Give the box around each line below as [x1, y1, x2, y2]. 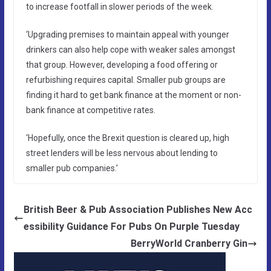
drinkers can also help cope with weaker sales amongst [25, 44, 235, 54]
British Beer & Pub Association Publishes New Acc [23, 203, 252, 215]
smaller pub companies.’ [25, 163, 118, 173]
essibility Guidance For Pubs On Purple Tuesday [23, 220, 240, 232]
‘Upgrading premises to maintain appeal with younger [25, 29, 229, 39]
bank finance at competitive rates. [25, 105, 155, 115]
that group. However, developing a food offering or [25, 59, 218, 70]
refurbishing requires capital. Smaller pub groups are [25, 74, 226, 85]
